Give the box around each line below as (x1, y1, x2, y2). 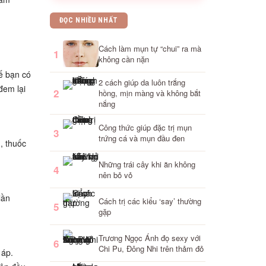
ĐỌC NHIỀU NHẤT (59, 16, 118, 24)
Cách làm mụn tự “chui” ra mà (98, 42, 201, 54)
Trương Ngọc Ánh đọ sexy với (98, 232, 201, 243)
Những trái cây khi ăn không (98, 158, 195, 170)
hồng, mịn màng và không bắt (98, 87, 201, 99)
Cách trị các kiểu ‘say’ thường (98, 195, 201, 207)
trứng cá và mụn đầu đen (98, 132, 185, 144)
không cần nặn (98, 53, 149, 65)
